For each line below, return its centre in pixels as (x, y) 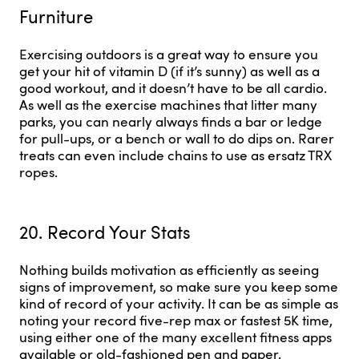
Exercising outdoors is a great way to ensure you (169, 54)
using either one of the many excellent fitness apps (175, 337)
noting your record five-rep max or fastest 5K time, (176, 320)
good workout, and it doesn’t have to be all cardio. (173, 87)
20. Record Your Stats (105, 232)
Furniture (56, 16)
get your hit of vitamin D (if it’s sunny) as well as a (169, 71)
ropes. (38, 171)
